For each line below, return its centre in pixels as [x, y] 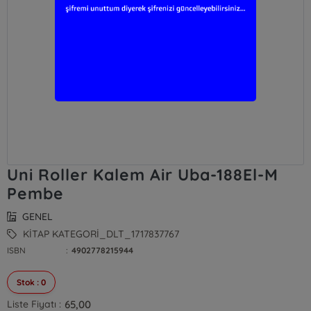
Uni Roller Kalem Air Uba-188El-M [143, 175]
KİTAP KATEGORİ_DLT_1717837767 [100, 234]
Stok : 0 [32, 282]
